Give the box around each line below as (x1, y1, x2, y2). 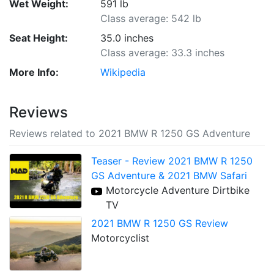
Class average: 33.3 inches (100, 46, 225, 59)
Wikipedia (100, 66, 146, 78)
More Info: (9, 66, 59, 78)
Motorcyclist (91, 232, 150, 244)
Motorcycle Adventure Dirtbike (106, 184, 250, 196)
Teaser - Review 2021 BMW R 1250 (91, 155, 253, 167)
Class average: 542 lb (100, 12, 202, 24)
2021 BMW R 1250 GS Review (91, 217, 229, 229)
